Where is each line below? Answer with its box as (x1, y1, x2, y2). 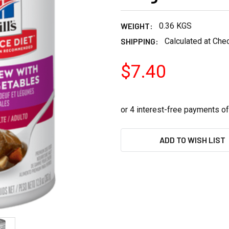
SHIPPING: (121, 36, 158, 46)
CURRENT (121, 129, 156, 139)
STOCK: (121, 142, 149, 151)
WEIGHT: (121, 21, 153, 31)
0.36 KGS (159, 21, 192, 31)
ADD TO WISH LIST (159, 135, 225, 145)
